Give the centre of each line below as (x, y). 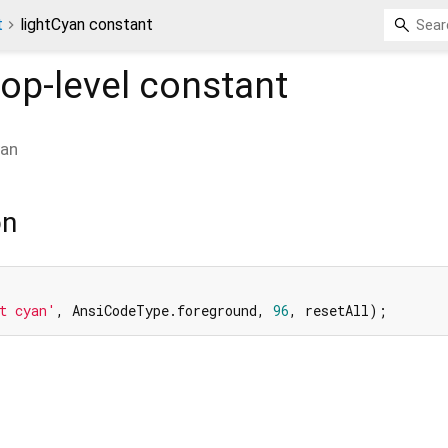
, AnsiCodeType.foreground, (164, 311)
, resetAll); (338, 311)
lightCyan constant (86, 24)
